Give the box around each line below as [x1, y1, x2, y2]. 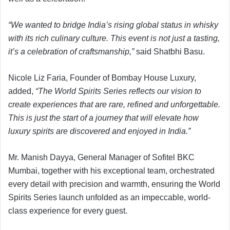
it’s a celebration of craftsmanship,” [8, 47, 136, 56]
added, [8, 86, 35, 95]
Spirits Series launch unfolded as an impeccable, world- [8, 193, 210, 202]
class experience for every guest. [8, 206, 127, 215]
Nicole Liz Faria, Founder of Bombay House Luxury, [8, 73, 196, 82]
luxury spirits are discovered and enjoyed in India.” [8, 126, 190, 136]
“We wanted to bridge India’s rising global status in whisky [8, 20, 218, 29]
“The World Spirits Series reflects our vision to [35, 86, 201, 95]
